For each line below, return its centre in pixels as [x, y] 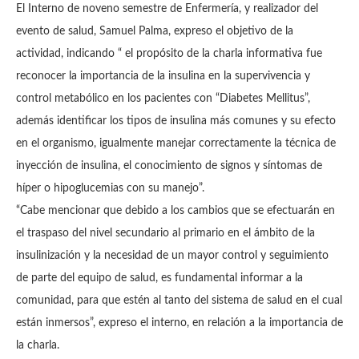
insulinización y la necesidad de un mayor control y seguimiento [172, 256]
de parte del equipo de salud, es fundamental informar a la [159, 278]
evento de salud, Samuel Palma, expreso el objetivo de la [155, 32]
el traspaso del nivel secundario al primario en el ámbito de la [165, 234]
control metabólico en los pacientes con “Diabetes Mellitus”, [163, 99]
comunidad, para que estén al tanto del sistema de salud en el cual [179, 301]
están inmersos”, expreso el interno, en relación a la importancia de [179, 323]
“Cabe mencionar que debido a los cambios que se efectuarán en [175, 211]
